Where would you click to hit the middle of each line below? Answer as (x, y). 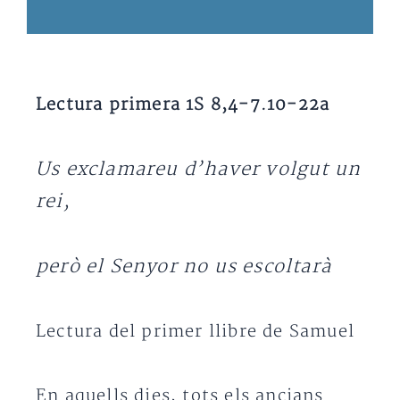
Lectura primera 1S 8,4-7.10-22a (183, 105)
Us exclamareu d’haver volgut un (199, 169)
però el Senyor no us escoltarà (183, 267)
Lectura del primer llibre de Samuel (195, 332)
